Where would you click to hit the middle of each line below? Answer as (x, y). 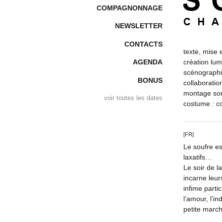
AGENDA (148, 62)
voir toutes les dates (133, 98)
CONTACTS (143, 44)
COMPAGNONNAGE (130, 8)
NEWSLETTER (139, 26)
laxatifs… (198, 157)
